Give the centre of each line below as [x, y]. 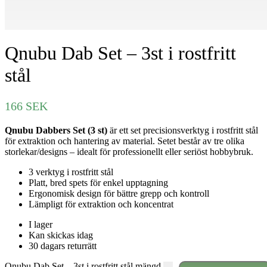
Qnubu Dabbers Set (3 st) [56, 130]
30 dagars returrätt [63, 246]
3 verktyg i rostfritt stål [71, 172]
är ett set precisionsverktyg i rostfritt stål [183, 130]
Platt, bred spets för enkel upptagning [98, 182]
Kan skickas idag [61, 235]
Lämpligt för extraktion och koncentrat [101, 204]
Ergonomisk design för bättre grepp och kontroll [119, 193]
